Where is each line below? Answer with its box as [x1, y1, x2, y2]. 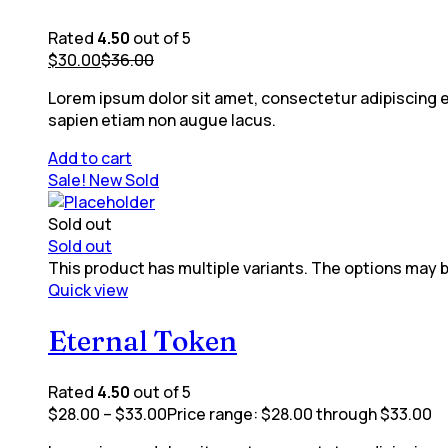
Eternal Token [48, 323, 237, 358]
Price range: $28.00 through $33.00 [167, 403, 432, 426]
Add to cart [48, 146, 132, 169]
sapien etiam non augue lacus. [48, 108, 276, 131]
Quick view [48, 278, 128, 301]
